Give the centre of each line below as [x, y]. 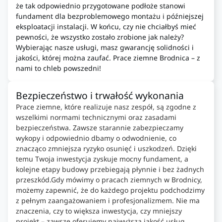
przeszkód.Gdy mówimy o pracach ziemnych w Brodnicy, [109, 180]
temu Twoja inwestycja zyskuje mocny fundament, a [102, 159]
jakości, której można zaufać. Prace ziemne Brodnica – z [108, 58]
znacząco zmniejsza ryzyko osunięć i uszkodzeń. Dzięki [106, 149]
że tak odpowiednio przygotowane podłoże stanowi [101, 6]
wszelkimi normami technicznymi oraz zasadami [96, 117]
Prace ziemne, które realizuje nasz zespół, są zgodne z [106, 107]
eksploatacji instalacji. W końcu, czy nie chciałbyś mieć [106, 27]
